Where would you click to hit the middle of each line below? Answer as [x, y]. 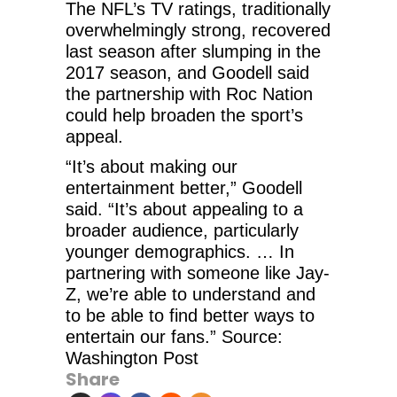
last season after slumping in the [193, 52]
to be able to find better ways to [190, 316]
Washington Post [132, 358]
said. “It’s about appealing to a [184, 210]
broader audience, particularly [182, 231]
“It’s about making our [152, 167]
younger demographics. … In [180, 252]
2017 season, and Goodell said [187, 73]
